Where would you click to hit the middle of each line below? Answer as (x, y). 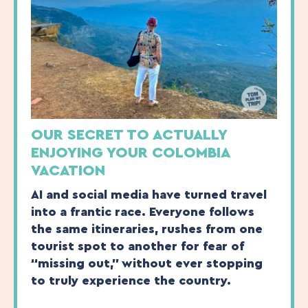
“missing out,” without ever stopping (147, 264)
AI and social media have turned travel (149, 195)
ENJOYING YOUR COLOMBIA (130, 153)
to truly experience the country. (131, 281)
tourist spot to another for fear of (137, 246)
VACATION (68, 171)
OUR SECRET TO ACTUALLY (129, 135)
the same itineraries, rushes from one (147, 229)
